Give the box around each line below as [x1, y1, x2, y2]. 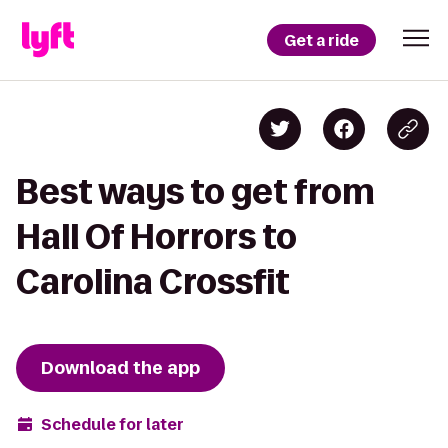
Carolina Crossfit [16, 263, 290, 300]
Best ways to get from [16, 173, 375, 210]
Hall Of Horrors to [16, 218, 297, 255]
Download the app [41, 356, 200, 380]
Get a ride [284, 29, 359, 51]
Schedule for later [41, 413, 184, 435]
